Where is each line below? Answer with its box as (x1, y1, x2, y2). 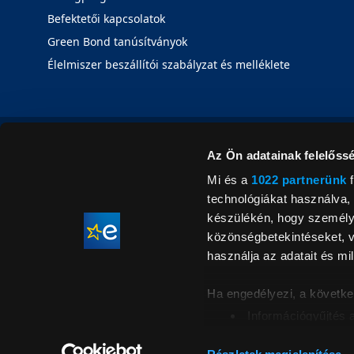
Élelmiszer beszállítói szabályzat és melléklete (47, 57, 290, 72)
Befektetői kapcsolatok (47, 11, 165, 26)
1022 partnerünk (251, 173, 347, 187)
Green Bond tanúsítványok (47, 34, 187, 49)
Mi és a (207, 173, 252, 187)
